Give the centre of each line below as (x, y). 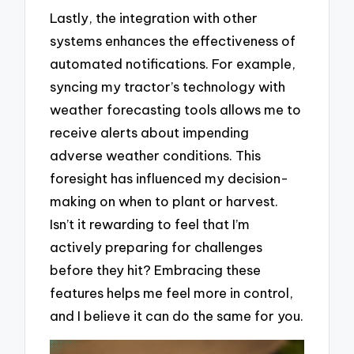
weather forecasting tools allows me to (176, 110)
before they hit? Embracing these (156, 270)
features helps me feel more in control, (172, 293)
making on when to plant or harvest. (164, 201)
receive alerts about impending (150, 133)
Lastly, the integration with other (154, 18)
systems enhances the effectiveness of (173, 41)
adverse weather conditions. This (156, 156)
